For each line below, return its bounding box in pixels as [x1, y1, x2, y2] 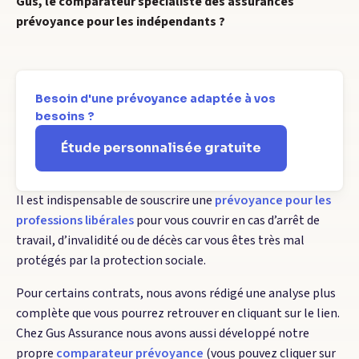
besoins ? [35, 109, 95, 123]
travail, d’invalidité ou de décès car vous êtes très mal [16, 232, 305, 249]
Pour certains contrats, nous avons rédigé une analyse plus [16, 284, 336, 302]
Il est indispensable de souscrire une [16, 192, 215, 209]
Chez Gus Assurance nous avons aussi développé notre [16, 325, 309, 342]
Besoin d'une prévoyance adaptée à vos [35, 91, 276, 106]
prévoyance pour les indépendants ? [16, 13, 225, 30]
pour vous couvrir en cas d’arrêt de [134, 212, 320, 229]
